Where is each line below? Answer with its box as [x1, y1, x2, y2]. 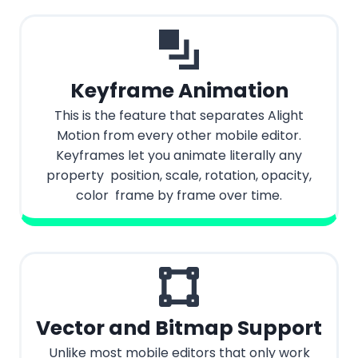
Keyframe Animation [70, 77, 288, 105]
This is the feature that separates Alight [54, 106, 304, 125]
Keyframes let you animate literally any [56, 146, 302, 165]
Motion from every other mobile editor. [57, 126, 301, 145]
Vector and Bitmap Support [36, 314, 322, 343]
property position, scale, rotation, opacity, [46, 166, 312, 185]
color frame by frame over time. [76, 186, 282, 205]
